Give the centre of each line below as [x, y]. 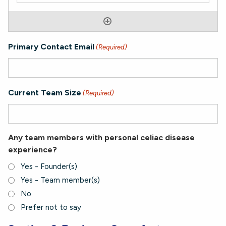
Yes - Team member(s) [60, 180]
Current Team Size [45, 93]
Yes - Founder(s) [49, 166]
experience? [33, 150]
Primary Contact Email [51, 47]
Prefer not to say [51, 207]
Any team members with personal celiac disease [101, 137]
